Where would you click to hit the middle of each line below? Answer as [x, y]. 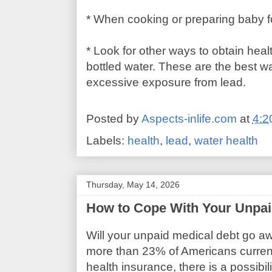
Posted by [114, 119]
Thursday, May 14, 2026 [133, 184]
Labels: [107, 140]
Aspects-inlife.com [189, 119]
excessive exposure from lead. [166, 82]
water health [226, 140]
